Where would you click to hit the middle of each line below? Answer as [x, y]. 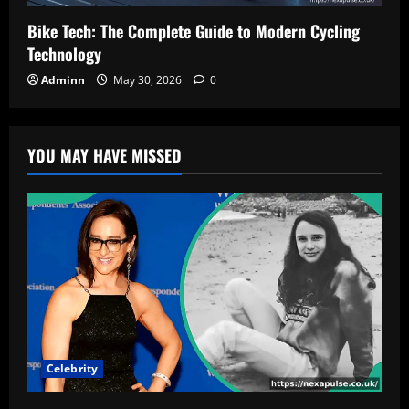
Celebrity [72, 369]
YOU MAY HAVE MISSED [105, 155]
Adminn [63, 79]
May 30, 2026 [147, 79]
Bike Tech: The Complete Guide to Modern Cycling [194, 31]
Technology [64, 53]
